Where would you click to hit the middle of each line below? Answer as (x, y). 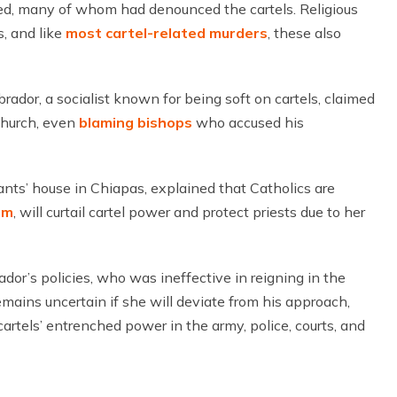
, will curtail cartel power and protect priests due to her (189, 212)
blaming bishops (136, 122)
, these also (304, 33)
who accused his (248, 122)
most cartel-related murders (167, 33)
